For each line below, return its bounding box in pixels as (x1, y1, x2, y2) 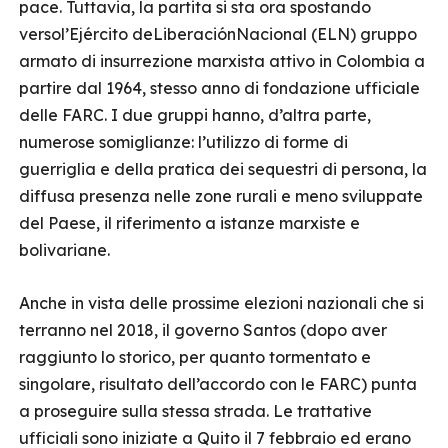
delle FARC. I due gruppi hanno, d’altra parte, (19, 105, 371, 125)
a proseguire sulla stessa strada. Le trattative (19, 401, 372, 421)
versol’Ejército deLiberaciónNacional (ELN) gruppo (19, 24, 417, 44)
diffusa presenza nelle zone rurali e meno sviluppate (19, 186, 423, 206)
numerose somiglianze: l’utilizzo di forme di (19, 132, 348, 152)
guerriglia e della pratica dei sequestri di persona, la (19, 159, 427, 179)
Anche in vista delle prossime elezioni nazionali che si (19, 293, 424, 313)
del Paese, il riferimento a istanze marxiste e (19, 213, 360, 233)
